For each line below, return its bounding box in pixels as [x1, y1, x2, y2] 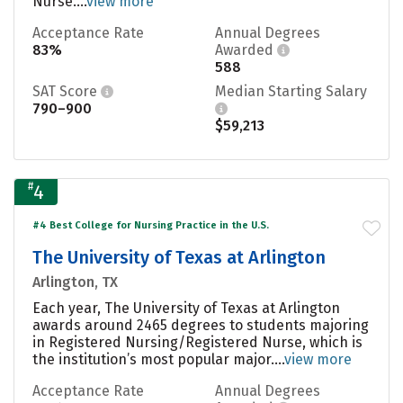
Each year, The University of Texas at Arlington [32, 299, 340, 317]
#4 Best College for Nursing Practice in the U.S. [32, 219, 269, 231]
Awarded [215, 40, 277, 58]
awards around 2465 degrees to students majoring [32, 316, 369, 334]
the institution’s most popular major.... [32, 350, 284, 368]
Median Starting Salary [215, 82, 367, 100]
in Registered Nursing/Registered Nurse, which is [32, 333, 363, 351]
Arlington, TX [32, 273, 118, 291]
